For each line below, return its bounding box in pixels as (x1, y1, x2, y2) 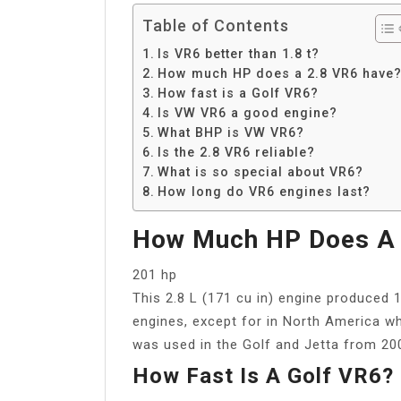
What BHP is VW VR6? (157, 124, 304, 140)
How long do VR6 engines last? (157, 183, 371, 199)
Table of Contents (142, 15, 289, 35)
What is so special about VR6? (157, 164, 363, 179)
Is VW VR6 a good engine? (157, 105, 337, 120)
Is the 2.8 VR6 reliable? (157, 144, 315, 159)
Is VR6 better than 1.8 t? (157, 46, 320, 61)
